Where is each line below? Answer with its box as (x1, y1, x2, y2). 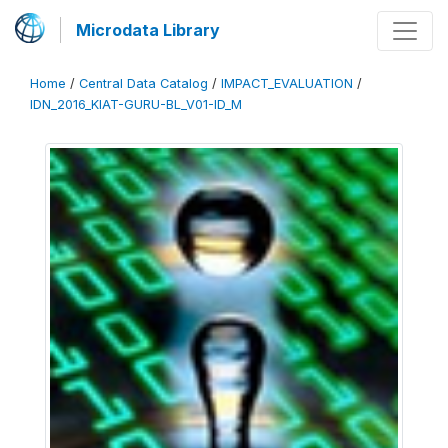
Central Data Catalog (79, 76, 208, 91)
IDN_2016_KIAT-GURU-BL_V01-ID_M (30, 97, 242, 112)
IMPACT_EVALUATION (221, 76, 353, 91)
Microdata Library (76, 20, 220, 40)
